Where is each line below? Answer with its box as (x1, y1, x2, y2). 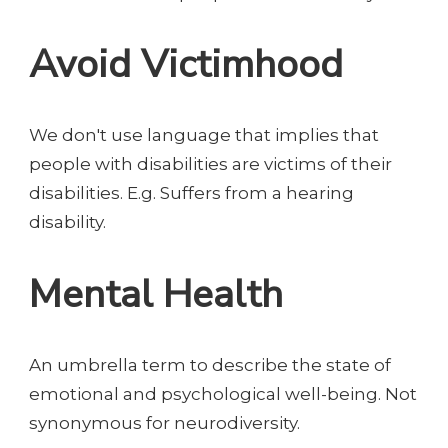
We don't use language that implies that (29, 125, 379, 146)
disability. (29, 212, 106, 233)
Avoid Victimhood (29, 37, 343, 91)
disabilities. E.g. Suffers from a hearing (29, 183, 354, 204)
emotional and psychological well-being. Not (29, 383, 417, 404)
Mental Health (29, 267, 283, 321)
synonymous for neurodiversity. (29, 412, 300, 433)
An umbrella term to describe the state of (29, 354, 391, 375)
